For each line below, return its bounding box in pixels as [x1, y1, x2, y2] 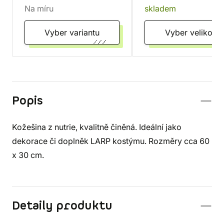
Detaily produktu [12, 198, 112, 214]
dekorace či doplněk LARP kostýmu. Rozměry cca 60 [12, 136, 209, 146]
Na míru [24, 3, 53, 13]
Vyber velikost [190, 27, 219, 37]
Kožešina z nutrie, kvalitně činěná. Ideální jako [12, 122, 181, 132]
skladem [144, 3, 176, 13]
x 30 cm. [12, 150, 44, 160]
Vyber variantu [69, 27, 99, 37]
